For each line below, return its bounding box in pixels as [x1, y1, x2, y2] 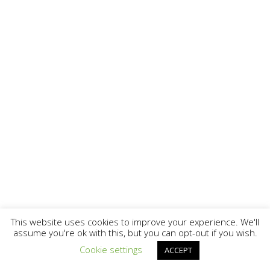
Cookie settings [80, 243, 142, 256]
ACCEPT [165, 245, 192, 256]
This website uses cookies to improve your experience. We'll [11, 215, 259, 228]
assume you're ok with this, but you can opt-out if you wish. [13, 227, 257, 239]
